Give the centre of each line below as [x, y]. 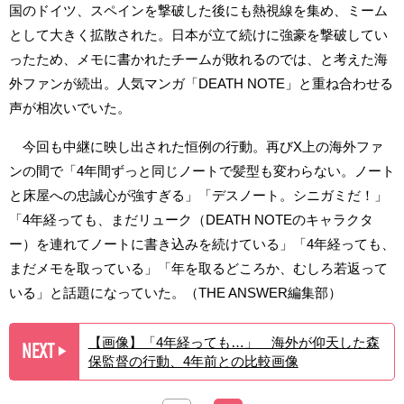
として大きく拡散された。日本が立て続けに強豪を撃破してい [198, 34]
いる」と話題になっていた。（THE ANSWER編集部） [175, 292]
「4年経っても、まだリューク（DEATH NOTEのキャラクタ [191, 219]
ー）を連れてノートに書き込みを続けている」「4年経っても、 [202, 243]
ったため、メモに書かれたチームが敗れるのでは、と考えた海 [198, 59]
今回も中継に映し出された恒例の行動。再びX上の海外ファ [196, 146]
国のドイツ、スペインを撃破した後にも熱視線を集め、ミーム [198, 10]
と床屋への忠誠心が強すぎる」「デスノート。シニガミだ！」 [198, 195]
